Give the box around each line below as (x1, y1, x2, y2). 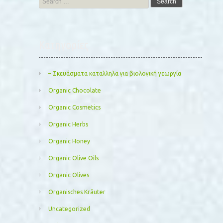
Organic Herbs (48, 121, 89, 128)
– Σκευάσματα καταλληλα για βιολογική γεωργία (48, 70, 182, 77)
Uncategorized (48, 206, 91, 213)
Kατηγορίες (39, 38, 89, 52)
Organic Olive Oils (48, 155, 99, 162)
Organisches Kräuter (48, 189, 106, 196)
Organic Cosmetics (48, 104, 101, 111)
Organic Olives (48, 172, 90, 179)
